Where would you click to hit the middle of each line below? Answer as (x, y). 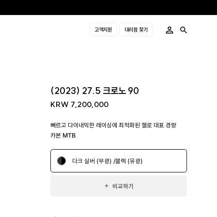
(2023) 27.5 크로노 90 (95, 91)
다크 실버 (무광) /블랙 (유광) (107, 161)
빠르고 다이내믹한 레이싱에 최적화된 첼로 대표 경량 (114, 125)
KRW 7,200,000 (80, 105)
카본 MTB (63, 135)
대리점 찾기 (136, 30)
